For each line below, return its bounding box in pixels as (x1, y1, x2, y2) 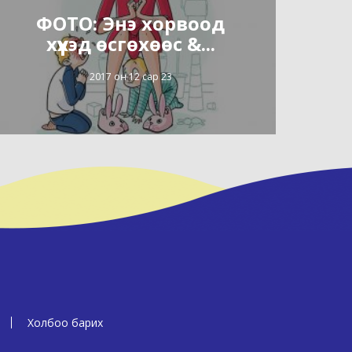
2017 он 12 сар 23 (89, 69, 172, 83)
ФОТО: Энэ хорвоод (36, 9, 225, 36)
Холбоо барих (27, 315, 103, 330)
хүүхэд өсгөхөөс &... (46, 30, 215, 57)
